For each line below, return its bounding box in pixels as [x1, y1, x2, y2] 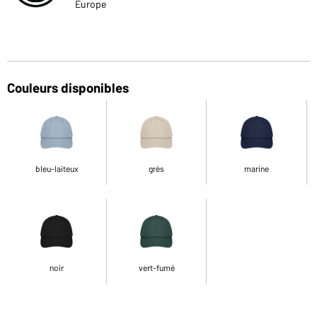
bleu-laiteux [35, 163, 79, 173]
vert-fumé [138, 262, 175, 272]
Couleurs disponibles [7, 79, 129, 96]
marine [244, 163, 270, 173]
